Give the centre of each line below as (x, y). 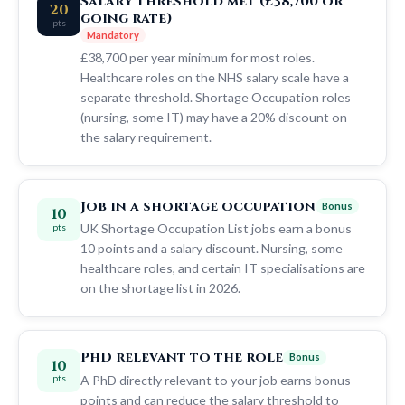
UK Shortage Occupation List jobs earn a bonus (216, 229)
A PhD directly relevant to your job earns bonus (216, 380)
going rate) (127, 19)
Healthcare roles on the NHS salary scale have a (215, 77)
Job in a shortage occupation (198, 206)
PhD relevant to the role (182, 357)
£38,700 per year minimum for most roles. (198, 57)
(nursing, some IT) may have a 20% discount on (214, 117)
